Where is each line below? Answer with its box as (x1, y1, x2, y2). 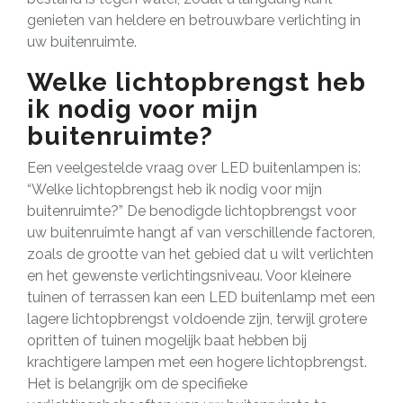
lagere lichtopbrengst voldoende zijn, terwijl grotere (27, 309, 367, 327)
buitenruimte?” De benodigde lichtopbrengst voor (27, 201, 356, 219)
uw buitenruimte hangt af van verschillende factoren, (27, 223, 375, 241)
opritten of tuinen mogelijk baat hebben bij (27, 331, 307, 349)
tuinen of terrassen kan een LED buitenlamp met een (27, 288, 375, 306)
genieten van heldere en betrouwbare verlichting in (27, 11, 361, 29)
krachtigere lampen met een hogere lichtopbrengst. (27, 353, 367, 371)
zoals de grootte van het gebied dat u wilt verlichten (27, 245, 373, 263)
